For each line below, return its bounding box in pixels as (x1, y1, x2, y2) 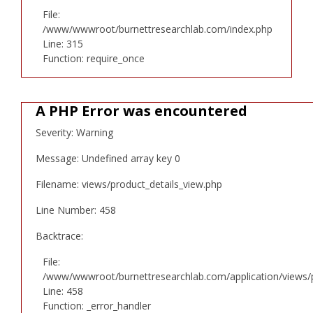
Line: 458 (43, 284, 83, 298)
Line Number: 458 (36, 203, 116, 217)
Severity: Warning (36, 125, 113, 139)
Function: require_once (43, 51, 145, 65)
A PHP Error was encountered (36, 101, 247, 120)
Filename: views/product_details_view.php (36, 177, 222, 191)
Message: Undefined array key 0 (36, 151, 180, 165)
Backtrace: (36, 228, 83, 242)
